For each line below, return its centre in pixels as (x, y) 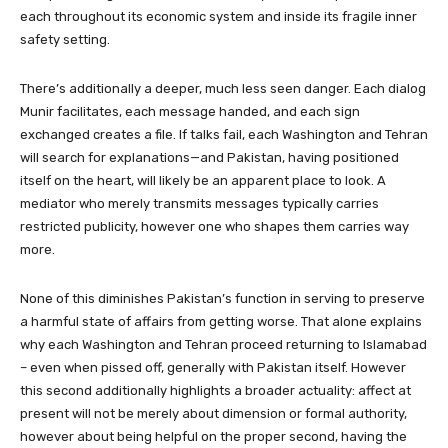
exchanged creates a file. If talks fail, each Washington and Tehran (224, 134)
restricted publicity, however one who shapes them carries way (214, 226)
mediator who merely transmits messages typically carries (199, 203)
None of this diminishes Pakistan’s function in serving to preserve (222, 298)
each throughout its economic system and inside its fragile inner (218, 16)
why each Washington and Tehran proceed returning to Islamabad (223, 344)
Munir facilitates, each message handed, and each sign (190, 111)
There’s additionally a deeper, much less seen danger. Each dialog (223, 88)
